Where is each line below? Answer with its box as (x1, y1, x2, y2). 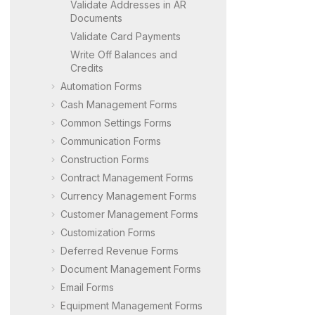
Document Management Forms (60, 262, 201, 275)
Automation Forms (60, 79, 142, 92)
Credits (70, 61, 103, 74)
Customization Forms (60, 226, 155, 238)
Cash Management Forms (60, 98, 177, 110)
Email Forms (60, 281, 114, 293)
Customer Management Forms (60, 207, 198, 220)
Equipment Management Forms (60, 299, 202, 311)
